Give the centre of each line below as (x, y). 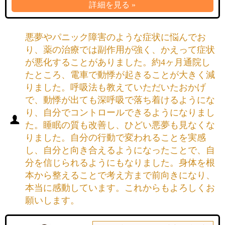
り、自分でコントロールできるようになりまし (120, 113)
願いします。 (52, 200)
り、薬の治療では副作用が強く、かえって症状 (120, 50)
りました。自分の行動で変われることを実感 (116, 138)
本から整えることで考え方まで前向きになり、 (120, 175)
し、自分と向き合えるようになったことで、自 (120, 150)
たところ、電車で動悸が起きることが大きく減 (120, 75)
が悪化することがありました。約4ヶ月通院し (118, 62)
